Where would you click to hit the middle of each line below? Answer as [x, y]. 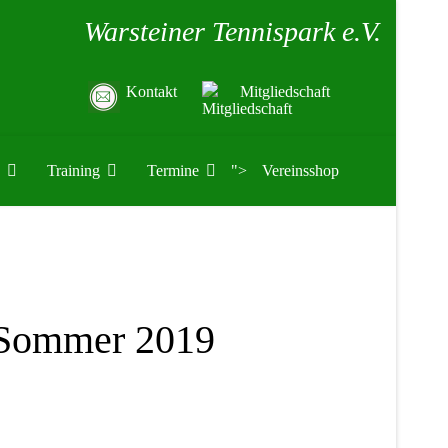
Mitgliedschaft [285, 91]
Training [73, 170]
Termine [172, 170]
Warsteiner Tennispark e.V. [232, 31]
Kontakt [151, 91]
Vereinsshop [300, 170]
